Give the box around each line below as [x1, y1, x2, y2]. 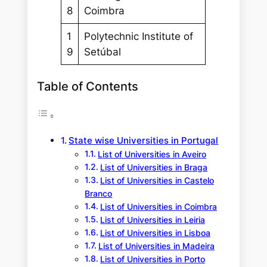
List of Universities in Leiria [100, 215, 206, 225]
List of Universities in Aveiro [98, 150, 207, 160]
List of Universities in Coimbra [100, 202, 218, 212]
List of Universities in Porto [100, 254, 206, 265]
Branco [85, 189, 113, 199]
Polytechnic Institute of [83, 30, 193, 42]
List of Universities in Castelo [100, 176, 215, 186]
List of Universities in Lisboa [100, 228, 211, 238]
